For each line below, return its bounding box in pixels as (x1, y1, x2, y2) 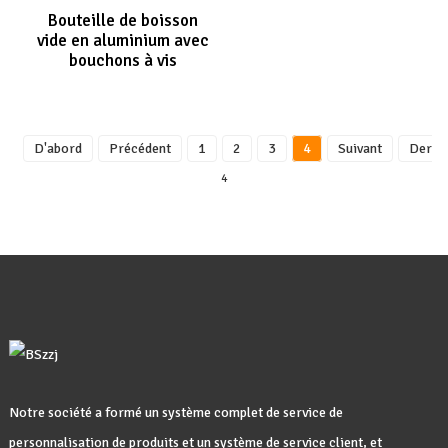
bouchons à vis (69, 50, 178, 71)
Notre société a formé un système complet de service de (8, 404, 343, 421)
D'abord (33, 140, 82, 157)
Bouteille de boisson (48, 10, 199, 31)
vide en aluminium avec (37, 30, 210, 51)
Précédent (108, 140, 171, 157)
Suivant (337, 140, 382, 157)
